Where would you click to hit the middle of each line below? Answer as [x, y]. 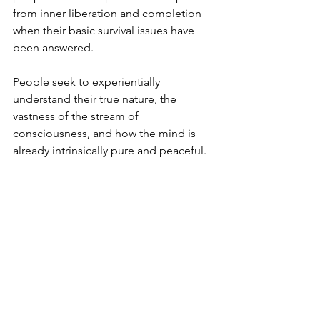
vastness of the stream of [77, 116]
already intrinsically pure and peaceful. [110, 150]
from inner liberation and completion [109, 13]
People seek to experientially [88, 81]
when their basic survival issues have [105, 30]
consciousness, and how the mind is [106, 133]
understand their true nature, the [96, 99]
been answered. [53, 47]
